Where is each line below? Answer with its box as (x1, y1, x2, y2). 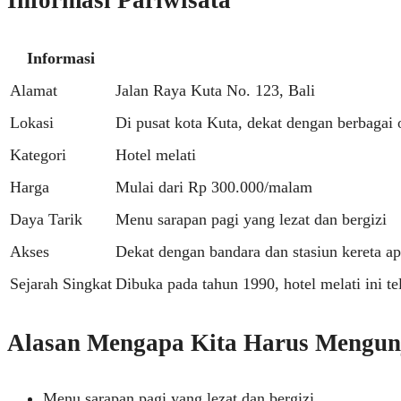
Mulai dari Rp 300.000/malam (115, 178, 312, 197)
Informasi (27, 49, 95, 68)
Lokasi (10, 114, 54, 132)
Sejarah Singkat (10, 275, 112, 294)
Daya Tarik (10, 210, 82, 229)
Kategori (10, 146, 66, 165)
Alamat (10, 81, 57, 100)
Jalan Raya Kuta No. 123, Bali (115, 81, 315, 100)
